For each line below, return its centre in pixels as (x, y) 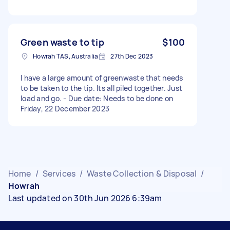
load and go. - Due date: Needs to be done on (97, 98)
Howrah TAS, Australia (66, 56)
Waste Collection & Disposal (142, 173)
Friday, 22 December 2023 (65, 108)
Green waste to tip (62, 42)
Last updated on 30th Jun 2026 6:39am (85, 198)
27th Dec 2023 (132, 56)
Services (59, 173)
